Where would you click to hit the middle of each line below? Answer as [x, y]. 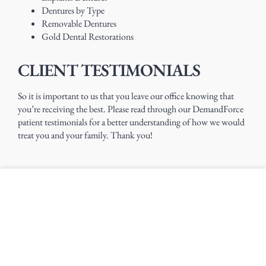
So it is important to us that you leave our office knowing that [126, 96]
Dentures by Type [73, 11]
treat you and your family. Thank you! [85, 135]
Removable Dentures [79, 24]
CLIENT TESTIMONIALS [109, 70]
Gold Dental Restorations [88, 37]
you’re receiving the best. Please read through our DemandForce [131, 109]
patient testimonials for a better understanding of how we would [131, 122]
